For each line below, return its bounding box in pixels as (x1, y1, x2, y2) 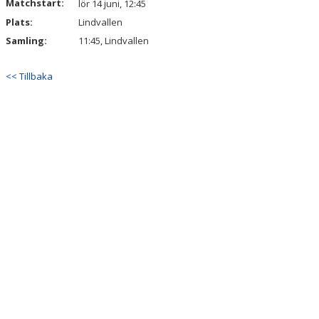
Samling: (6, 34, 47, 47)
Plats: (6, 16, 33, 28)
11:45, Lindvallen (78, 34, 149, 47)
